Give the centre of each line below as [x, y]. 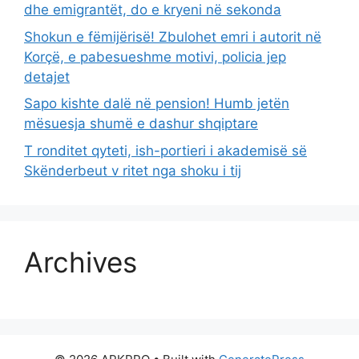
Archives [81, 262]
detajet [47, 77]
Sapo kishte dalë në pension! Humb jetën [157, 104]
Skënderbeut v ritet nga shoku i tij [133, 170]
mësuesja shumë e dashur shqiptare [141, 124]
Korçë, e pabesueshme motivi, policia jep [155, 56]
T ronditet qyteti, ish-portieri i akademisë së [165, 150]
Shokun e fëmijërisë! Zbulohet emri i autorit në [173, 36]
